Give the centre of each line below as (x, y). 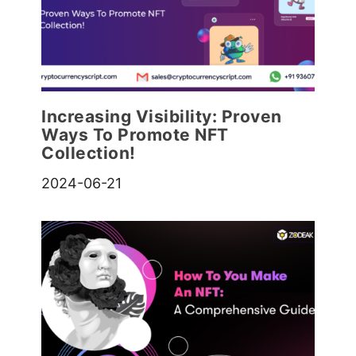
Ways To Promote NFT (135, 135)
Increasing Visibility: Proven (162, 117)
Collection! (89, 153)
